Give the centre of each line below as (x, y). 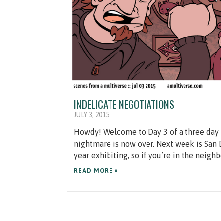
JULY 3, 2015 (92, 115)
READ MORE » (96, 170)
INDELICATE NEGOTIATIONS (124, 104)
